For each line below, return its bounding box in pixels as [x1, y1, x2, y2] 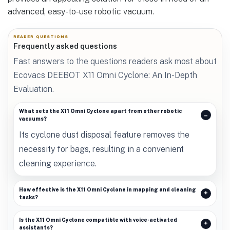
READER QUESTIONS [13, 34, 69, 40]
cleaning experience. [18, 158, 97, 168]
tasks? [18, 194, 38, 200]
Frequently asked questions [13, 42, 117, 51]
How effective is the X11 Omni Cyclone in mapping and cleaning [18, 186, 196, 193]
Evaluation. [13, 84, 54, 94]
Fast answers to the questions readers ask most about [13, 56, 217, 66]
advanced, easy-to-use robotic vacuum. [8, 7, 154, 17]
